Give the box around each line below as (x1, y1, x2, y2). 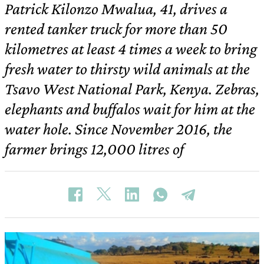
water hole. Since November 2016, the (5, 120, 232, 138)
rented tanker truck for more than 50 (5, 19, 227, 38)
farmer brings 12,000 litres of (5, 140, 184, 158)
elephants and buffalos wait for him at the (5, 100, 255, 118)
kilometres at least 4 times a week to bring (5, 39, 257, 58)
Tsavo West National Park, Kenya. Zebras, (5, 80, 259, 98)
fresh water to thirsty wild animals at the (5, 60, 250, 78)
